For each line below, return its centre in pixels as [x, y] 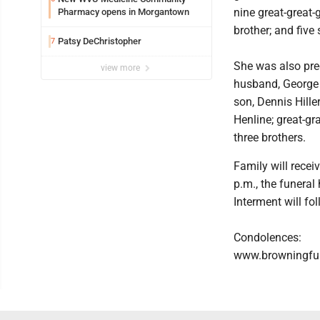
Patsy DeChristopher [100, 41]
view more [121, 67]
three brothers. [270, 137]
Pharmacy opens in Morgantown [124, 11]
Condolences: [267, 237]
